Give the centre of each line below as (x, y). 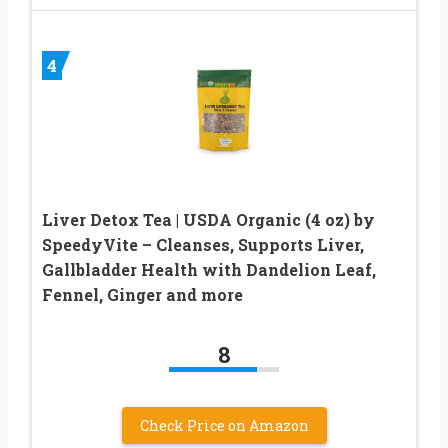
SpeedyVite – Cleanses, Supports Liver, (203, 244)
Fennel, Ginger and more (142, 294)
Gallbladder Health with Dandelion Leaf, (209, 269)
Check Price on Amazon (224, 425)
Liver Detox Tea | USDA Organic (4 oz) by (208, 219)
